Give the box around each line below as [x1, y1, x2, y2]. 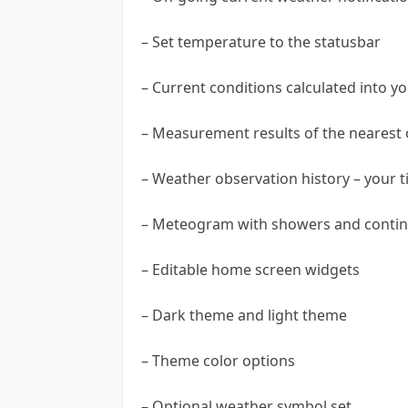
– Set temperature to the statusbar [141, 31, 381, 52]
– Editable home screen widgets [141, 259, 360, 280]
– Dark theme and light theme [141, 304, 347, 325]
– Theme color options [141, 350, 295, 371]
